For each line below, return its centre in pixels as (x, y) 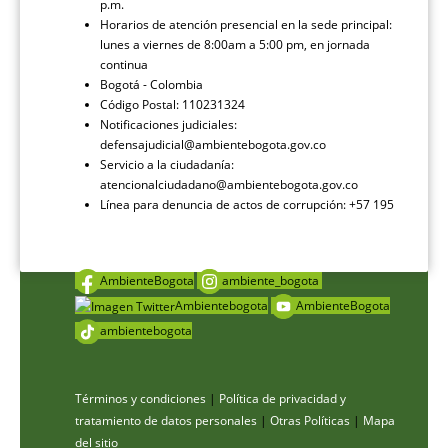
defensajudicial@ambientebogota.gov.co (213, 145)
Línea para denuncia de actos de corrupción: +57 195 (247, 205)
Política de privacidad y (282, 399)
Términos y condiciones (140, 399)
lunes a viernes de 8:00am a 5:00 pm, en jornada (235, 45)
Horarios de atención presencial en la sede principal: (246, 25)
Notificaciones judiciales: (168, 125)
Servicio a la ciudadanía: (167, 165)
